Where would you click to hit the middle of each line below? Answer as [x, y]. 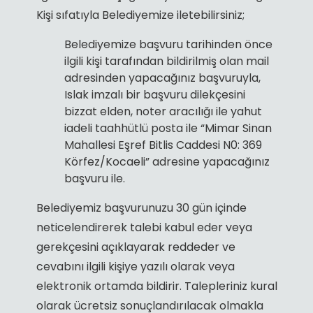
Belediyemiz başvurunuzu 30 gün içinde [141, 208]
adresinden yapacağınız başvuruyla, [162, 78]
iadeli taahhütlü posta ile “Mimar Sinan [168, 128]
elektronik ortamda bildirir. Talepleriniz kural [156, 286]
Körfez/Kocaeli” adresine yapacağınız [167, 161]
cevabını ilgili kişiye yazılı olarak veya [135, 266]
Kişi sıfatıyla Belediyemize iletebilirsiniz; [140, 15]
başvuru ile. [94, 178]
